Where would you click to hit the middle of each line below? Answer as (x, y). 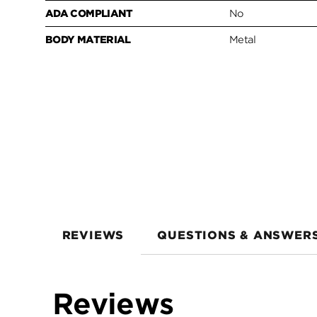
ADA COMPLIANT (89, 13)
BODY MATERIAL (88, 39)
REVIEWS (93, 235)
